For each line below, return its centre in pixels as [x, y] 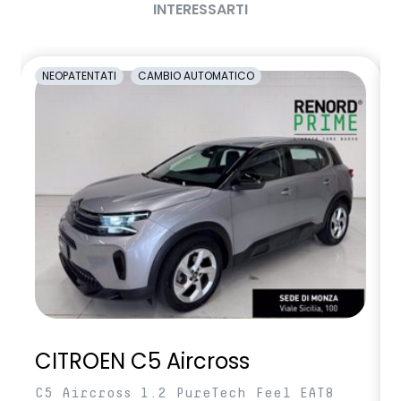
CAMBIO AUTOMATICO [196, 75]
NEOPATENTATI [79, 75]
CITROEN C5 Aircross [142, 362]
